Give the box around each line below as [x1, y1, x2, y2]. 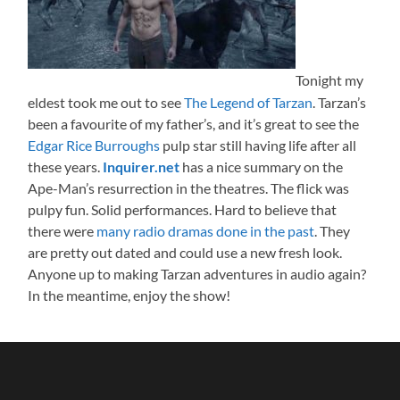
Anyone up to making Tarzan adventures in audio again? [28, 264, 367, 282]
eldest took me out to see [28, 93, 185, 111]
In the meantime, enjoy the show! [28, 286, 231, 304]
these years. [28, 157, 104, 175]
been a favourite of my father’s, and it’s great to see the [28, 114, 360, 132]
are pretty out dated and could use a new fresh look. [28, 243, 343, 261]
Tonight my [296, 71, 364, 89]
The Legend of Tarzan [184, 93, 313, 111]
